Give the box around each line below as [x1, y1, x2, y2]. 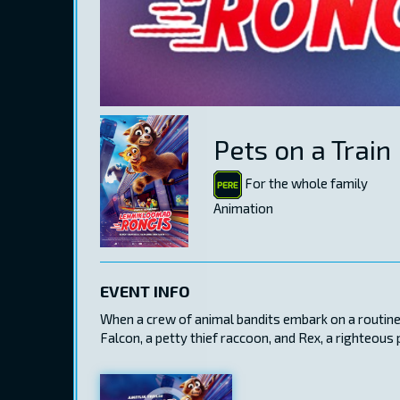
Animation [213, 199, 273, 216]
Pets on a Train [213, 132, 391, 165]
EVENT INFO [100, 280, 190, 301]
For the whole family [242, 174, 368, 191]
